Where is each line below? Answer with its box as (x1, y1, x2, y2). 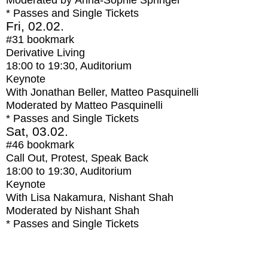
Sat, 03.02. (6, 124, 68, 138)
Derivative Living (6, 47, 85, 59)
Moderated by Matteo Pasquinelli (6, 99, 163, 111)
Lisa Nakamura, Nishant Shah (31, 191, 173, 203)
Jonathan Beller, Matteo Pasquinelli (31, 86, 199, 98)
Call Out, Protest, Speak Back (6, 152, 148, 164)
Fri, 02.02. (6, 19, 64, 33)
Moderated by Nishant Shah (6, 205, 139, 217)
